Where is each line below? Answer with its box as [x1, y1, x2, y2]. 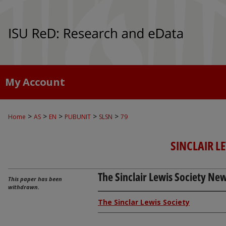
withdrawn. [8, 183, 39, 191]
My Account [5, 75, 65, 89]
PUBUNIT [65, 112, 91, 121]
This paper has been [8, 175, 62, 183]
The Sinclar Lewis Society [98, 197, 190, 207]
